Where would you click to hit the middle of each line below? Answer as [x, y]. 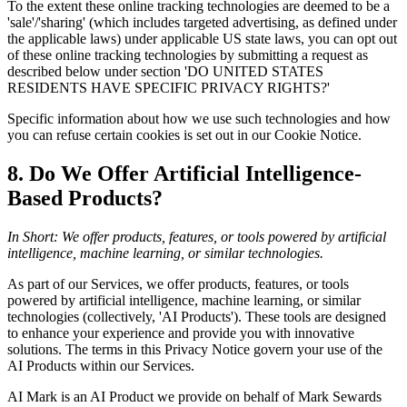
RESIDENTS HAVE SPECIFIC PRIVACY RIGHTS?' [169, 88]
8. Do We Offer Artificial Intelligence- [184, 174]
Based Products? [85, 198]
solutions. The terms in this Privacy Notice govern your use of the [195, 349]
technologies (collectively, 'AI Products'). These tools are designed [197, 316]
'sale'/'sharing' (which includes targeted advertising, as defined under [202, 23]
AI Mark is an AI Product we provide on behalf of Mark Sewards [194, 396]
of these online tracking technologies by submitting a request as [188, 55]
